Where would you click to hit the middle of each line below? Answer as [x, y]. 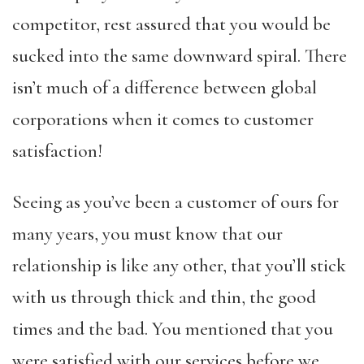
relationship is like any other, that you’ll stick [179, 266]
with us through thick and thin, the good [164, 297]
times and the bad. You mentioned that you [173, 329]
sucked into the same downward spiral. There [180, 56]
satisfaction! [59, 151]
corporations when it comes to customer [163, 119]
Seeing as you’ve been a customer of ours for [175, 202]
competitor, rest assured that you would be [171, 24]
